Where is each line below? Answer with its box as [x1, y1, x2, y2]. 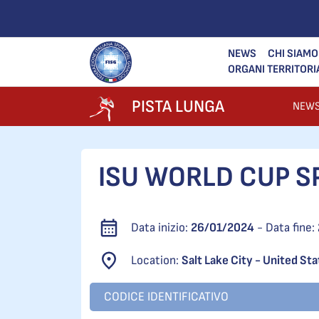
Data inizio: [131, 220, 191, 235]
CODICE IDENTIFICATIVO [104, 289, 229, 304]
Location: [131, 253, 182, 268]
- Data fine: [254, 220, 318, 235]
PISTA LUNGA [132, 95, 224, 117]
